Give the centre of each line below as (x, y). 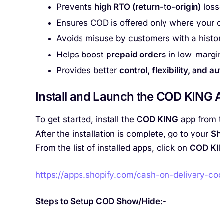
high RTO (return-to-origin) (147, 7)
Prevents (75, 7)
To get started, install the (86, 120)
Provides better (88, 70)
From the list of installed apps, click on (112, 148)
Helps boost (81, 54)
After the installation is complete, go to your (123, 134)
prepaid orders (136, 54)
